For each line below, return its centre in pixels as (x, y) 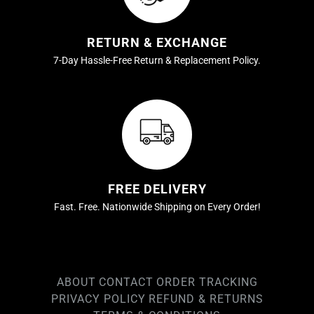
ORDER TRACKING (207, 282)
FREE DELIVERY (157, 189)
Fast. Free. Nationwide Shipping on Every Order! (157, 206)
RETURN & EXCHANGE (157, 43)
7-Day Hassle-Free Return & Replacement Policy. (157, 61)
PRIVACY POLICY (98, 299)
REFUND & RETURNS (206, 299)
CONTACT (126, 282)
